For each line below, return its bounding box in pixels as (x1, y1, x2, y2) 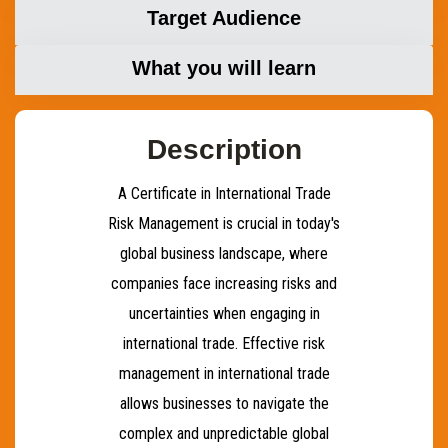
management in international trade (118, 364, 330, 383)
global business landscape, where (120, 244, 328, 263)
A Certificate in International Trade (117, 184, 331, 203)
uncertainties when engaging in (128, 304, 320, 323)
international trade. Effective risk (123, 334, 325, 353)
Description (146, 134, 302, 165)
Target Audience (147, 7, 301, 29)
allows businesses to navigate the (119, 394, 329, 413)
